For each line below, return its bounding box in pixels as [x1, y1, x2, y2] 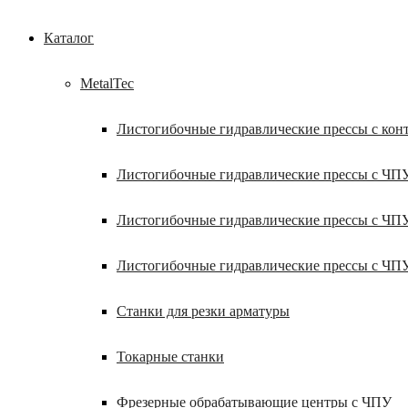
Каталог [44, 30, 94, 46]
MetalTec [80, 76, 134, 91]
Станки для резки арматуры [117, 303, 290, 319]
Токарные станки [117, 349, 224, 364]
